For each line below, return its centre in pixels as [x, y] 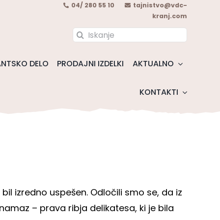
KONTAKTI [159, 92]
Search [88, 34]
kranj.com [169, 16]
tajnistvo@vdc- [160, 5]
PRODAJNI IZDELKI [91, 64]
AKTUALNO [153, 64]
